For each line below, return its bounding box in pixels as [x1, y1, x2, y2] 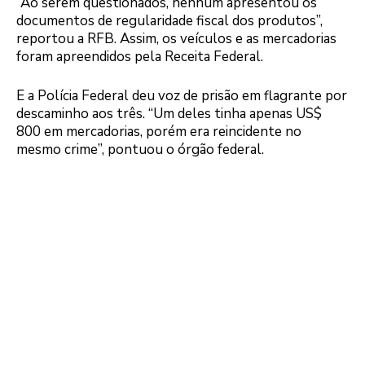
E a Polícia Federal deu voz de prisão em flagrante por [16, 86, 347, 105]
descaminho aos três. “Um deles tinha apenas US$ [16, 103, 322, 123]
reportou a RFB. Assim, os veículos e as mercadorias [16, 29, 336, 49]
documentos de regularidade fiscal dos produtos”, [16, 11, 323, 31]
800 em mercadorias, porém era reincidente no [16, 121, 301, 141]
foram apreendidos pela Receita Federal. [16, 47, 263, 67]
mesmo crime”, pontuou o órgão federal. [16, 139, 264, 159]
